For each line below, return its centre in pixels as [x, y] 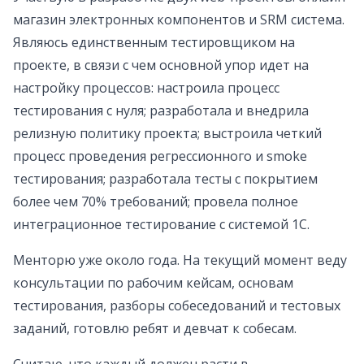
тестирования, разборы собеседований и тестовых [177, 306]
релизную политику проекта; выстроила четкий [167, 134]
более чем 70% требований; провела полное [156, 202]
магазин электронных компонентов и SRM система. [179, 20]
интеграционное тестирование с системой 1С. [161, 225]
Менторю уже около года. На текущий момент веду [180, 260]
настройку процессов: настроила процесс [146, 88]
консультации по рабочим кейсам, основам [153, 283]
